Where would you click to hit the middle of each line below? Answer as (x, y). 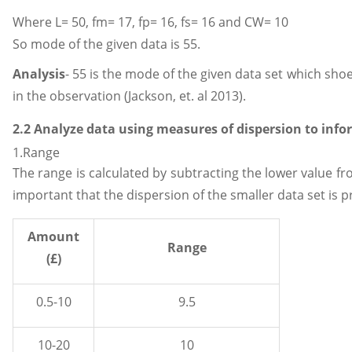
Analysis (39, 73)
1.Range (36, 153)
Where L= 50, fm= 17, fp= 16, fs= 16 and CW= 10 (150, 22)
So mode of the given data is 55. (106, 44)
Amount (53, 237)
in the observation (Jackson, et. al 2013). (129, 95)
